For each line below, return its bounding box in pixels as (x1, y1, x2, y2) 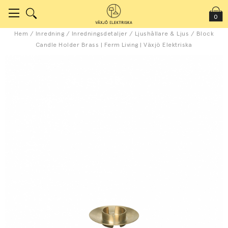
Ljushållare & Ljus (134, 30, 189, 37)
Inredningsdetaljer (71, 30, 128, 37)
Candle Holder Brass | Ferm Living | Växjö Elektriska (36, 41, 192, 48)
